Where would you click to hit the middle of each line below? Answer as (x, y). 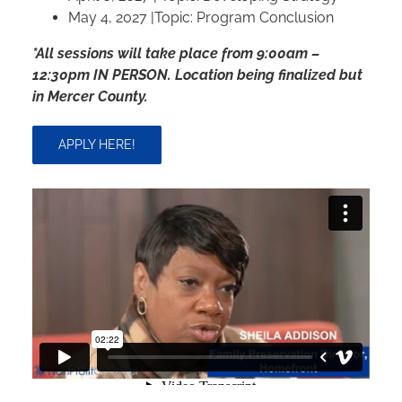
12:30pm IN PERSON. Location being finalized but (197, 74)
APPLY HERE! (96, 144)
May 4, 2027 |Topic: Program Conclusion (201, 17)
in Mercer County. (90, 96)
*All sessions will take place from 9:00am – (175, 53)
